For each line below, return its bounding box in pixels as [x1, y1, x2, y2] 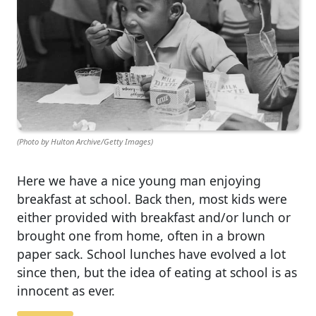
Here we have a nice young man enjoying [17, 172, 261, 190]
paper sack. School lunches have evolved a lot [17, 245, 286, 263]
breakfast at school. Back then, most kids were [17, 190, 287, 208]
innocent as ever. [17, 282, 115, 300]
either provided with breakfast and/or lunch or [17, 209, 291, 226]
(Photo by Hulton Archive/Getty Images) [17, 136, 153, 147]
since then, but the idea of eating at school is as [17, 264, 297, 281]
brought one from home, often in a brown [17, 227, 265, 245]
